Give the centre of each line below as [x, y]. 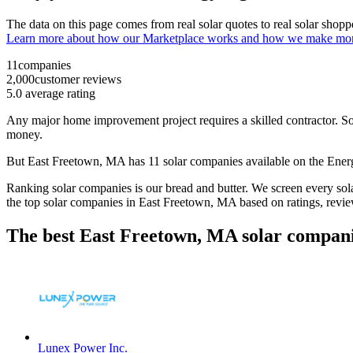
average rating [59, 94]
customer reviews [78, 80]
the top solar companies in [72, 203]
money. [26, 135]
